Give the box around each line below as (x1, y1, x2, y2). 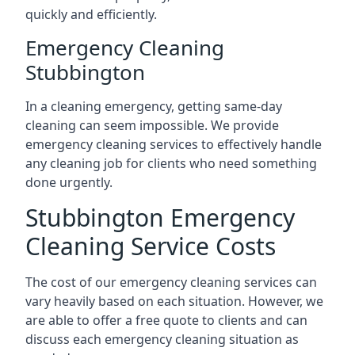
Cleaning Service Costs (25, 230, 276, 262)
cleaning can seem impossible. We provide (25, 116, 279, 134)
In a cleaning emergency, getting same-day (25, 97, 282, 115)
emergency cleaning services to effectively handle (25, 136, 322, 153)
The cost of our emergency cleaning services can (25, 273, 317, 291)
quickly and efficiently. (25, 6, 157, 23)
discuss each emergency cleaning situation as (25, 330, 299, 348)
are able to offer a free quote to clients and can (25, 311, 307, 329)
